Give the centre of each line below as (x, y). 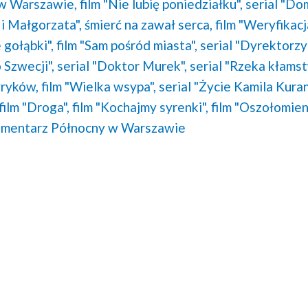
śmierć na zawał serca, (148, 24)
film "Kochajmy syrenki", (140, 107)
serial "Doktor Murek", (122, 65)
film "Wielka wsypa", (98, 86)
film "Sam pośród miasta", (126, 45)
